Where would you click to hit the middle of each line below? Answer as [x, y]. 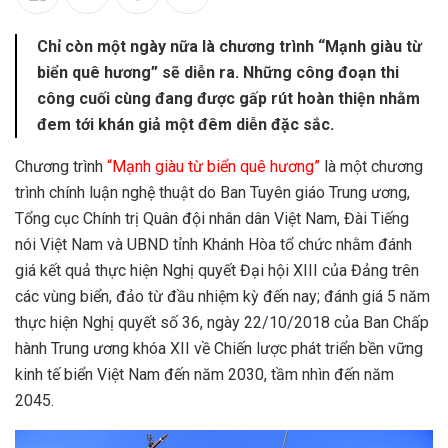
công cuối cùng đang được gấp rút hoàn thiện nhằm [228, 99]
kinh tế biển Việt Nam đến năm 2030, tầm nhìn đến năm [204, 375]
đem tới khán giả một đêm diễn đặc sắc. [185, 125]
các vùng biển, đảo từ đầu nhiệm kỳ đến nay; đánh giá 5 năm [222, 297]
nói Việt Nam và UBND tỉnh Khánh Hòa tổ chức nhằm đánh [213, 245]
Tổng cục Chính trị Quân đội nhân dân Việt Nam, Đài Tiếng [212, 219]
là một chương [371, 167]
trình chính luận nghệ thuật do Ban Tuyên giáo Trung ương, [212, 193]
